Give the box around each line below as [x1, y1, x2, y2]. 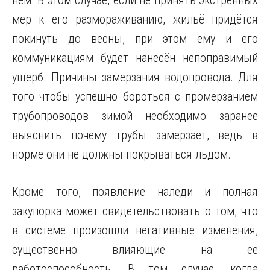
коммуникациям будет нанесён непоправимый [12, 51, 258, 65]
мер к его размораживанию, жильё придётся [12, 12, 258, 27]
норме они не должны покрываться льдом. [12, 147, 231, 162]
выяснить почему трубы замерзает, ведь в [12, 128, 258, 142]
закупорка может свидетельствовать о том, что [12, 204, 258, 218]
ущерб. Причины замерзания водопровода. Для [12, 70, 258, 84]
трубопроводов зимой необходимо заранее [12, 108, 258, 123]
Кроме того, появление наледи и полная [12, 184, 258, 199]
